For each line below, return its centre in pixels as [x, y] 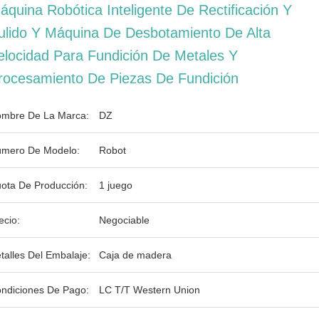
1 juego [116, 185]
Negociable [124, 220]
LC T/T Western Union [150, 290]
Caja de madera [135, 255]
